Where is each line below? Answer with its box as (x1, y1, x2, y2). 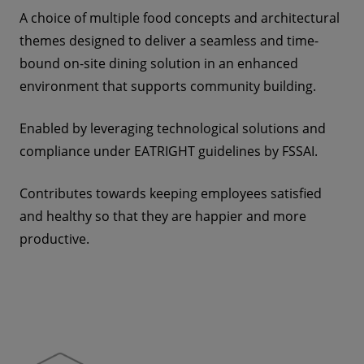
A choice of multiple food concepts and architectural (19, 9, 340, 27)
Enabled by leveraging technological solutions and (19, 119, 326, 137)
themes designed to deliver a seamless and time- (19, 32, 318, 50)
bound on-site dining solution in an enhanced (19, 54, 298, 72)
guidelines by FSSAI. (198, 142, 318, 160)
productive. (19, 230, 89, 248)
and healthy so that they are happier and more (19, 207, 306, 225)
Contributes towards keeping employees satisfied (19, 184, 322, 202)
